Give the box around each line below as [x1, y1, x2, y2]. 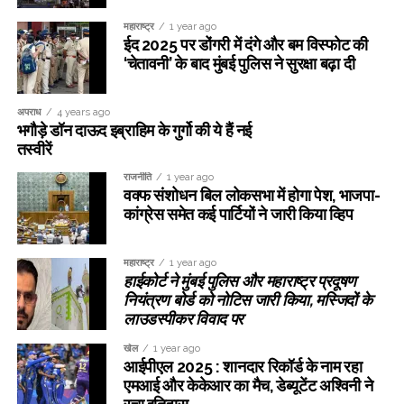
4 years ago [56, 106, 110, 119]
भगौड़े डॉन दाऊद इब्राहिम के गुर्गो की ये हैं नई [16, 121, 252, 141]
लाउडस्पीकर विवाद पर [123, 309, 243, 329]
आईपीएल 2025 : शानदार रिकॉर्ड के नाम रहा [123, 357, 363, 377]
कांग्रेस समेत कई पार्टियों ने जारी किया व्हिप [123, 205, 353, 225]
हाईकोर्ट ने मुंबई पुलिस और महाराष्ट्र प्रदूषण [123, 271, 356, 291]
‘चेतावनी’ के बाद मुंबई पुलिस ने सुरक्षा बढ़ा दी [123, 54, 355, 74]
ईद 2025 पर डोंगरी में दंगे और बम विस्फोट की [123, 35, 368, 55]
